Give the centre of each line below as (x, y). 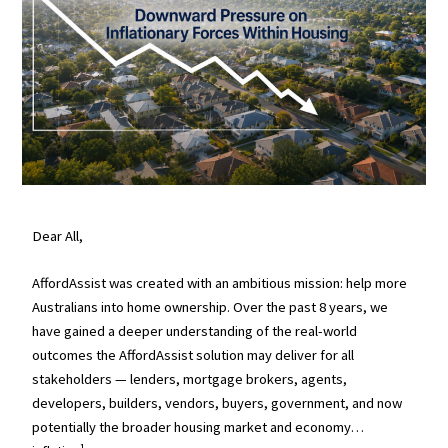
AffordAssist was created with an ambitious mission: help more (220, 283)
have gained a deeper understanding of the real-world (195, 331)
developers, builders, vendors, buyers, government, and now (217, 403)
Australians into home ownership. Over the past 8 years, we (210, 307)
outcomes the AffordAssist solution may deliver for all (193, 355)
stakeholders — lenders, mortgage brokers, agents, (190, 379)
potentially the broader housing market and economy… (198, 427)
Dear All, (58, 235)
